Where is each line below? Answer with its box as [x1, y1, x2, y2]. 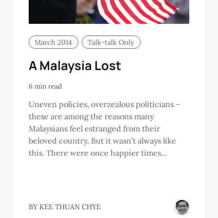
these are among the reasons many [28, 111, 154, 121]
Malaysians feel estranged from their [28, 123, 160, 133]
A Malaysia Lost [28, 56, 121, 74]
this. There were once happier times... [28, 147, 167, 158]
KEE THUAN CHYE [39, 202, 101, 212]
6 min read [28, 82, 62, 91]
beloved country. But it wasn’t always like [28, 135, 176, 145]
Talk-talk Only [88, 37, 135, 47]
